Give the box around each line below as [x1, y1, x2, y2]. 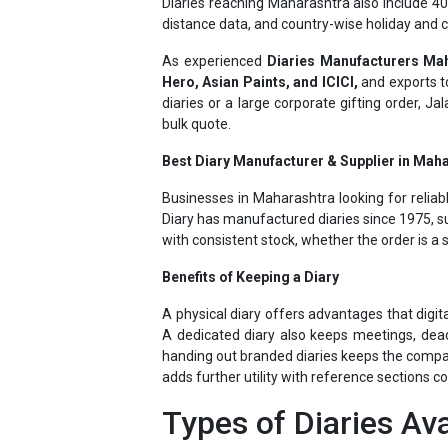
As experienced [162, 17, 267, 34]
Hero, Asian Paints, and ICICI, [162, 38, 358, 55]
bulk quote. [162, 80, 231, 97]
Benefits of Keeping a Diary [162, 233, 339, 250]
